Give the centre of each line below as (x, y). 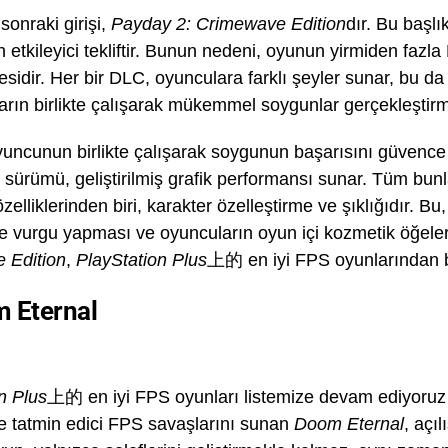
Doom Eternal (349, 424)
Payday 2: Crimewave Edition (228, 24)
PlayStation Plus (141, 260)
